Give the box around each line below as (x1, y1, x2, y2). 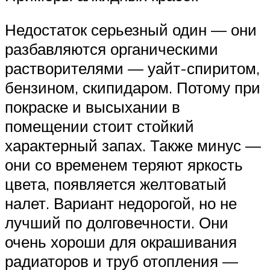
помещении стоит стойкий (5, 116, 194, 136)
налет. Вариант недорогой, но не (5, 193, 237, 213)
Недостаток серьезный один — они (5, 20, 257, 40)
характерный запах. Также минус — (5, 136, 261, 155)
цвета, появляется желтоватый (5, 174, 227, 194)
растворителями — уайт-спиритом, (5, 58, 260, 78)
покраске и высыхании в (5, 97, 180, 117)
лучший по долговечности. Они (5, 213, 228, 233)
